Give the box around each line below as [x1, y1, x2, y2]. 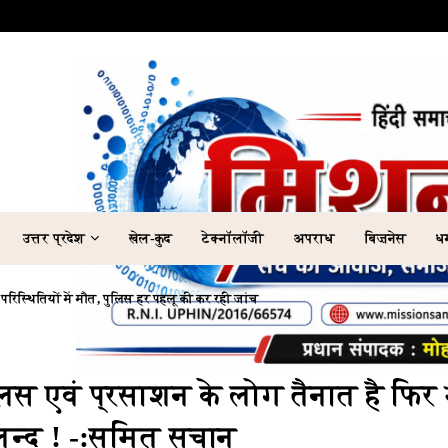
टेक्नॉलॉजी [202, 231, 264, 246]
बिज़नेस [365, 231, 406, 246]
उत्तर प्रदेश [23, 231, 85, 246]
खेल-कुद [129, 231, 172, 246]
